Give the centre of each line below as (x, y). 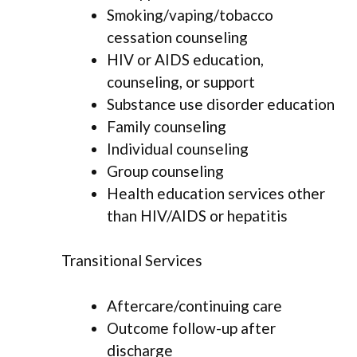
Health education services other (216, 193)
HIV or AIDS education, (185, 59)
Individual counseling (178, 148)
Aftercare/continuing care (194, 305)
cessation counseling (177, 37)
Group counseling (165, 171)
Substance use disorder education (221, 104)
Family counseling (167, 126)
